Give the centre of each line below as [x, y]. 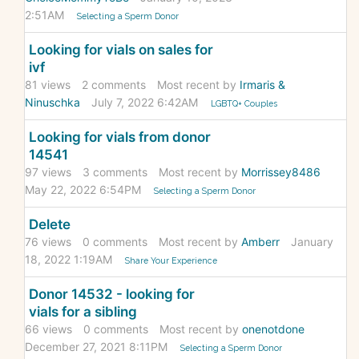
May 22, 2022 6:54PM [83, 190]
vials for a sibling [83, 312]
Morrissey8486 [281, 172]
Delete [50, 225]
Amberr [260, 242]
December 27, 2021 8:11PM [96, 347]
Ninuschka [52, 103]
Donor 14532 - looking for [112, 294]
